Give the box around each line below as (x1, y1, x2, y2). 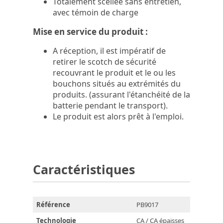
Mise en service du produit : (33, 26, 148, 38)
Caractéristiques (33, 161, 135, 178)
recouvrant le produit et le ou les (53, 67, 176, 79)
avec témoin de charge (53, 7, 138, 18)
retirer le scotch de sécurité (53, 56, 156, 68)
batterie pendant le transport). (53, 100, 170, 111)
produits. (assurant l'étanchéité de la (53, 89, 190, 101)
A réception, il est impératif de (53, 45, 166, 57)
